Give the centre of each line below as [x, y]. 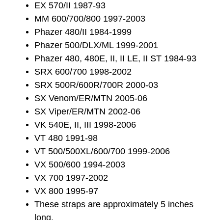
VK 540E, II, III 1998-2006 [85, 125]
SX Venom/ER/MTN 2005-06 [91, 98]
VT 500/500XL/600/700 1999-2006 [102, 151]
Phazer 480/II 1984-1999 [83, 32]
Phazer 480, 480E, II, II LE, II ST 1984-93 [115, 58]
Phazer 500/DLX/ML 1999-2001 [96, 45]
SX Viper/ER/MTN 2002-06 [87, 111]
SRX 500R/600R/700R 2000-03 [96, 85]
